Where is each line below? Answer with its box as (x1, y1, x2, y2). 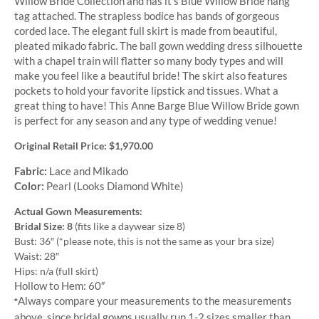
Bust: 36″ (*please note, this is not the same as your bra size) (14, 234, 274, 247)
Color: (14, 179, 44, 192)
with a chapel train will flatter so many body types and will (14, 53, 283, 67)
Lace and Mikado (47, 164, 128, 177)
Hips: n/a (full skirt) (14, 264, 98, 277)
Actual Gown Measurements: (14, 204, 142, 217)
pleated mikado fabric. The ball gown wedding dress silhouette (14, 38, 303, 52)
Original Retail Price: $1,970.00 (14, 140, 153, 152)
